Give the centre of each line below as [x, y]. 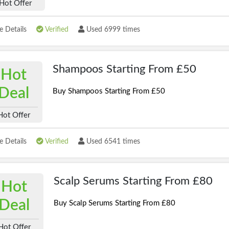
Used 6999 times [112, 30]
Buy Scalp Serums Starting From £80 [114, 203]
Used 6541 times [112, 142]
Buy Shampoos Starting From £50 [109, 91]
